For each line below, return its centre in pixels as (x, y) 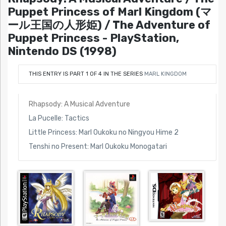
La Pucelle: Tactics (59, 118)
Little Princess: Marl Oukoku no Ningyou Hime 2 (103, 132)
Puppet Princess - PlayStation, (93, 38)
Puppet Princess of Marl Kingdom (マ (110, 12)
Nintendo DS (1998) (62, 51)
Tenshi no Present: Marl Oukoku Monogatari (98, 146)
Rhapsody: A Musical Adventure (79, 104)
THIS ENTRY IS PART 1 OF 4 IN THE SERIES (86, 74)
